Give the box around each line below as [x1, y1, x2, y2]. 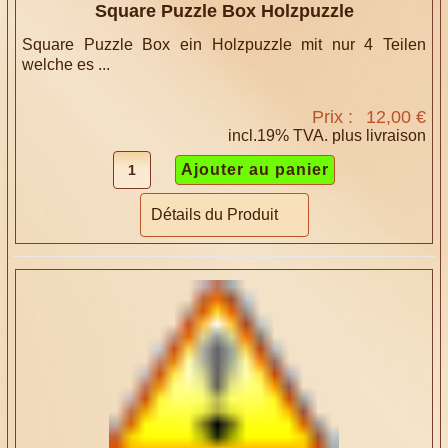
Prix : [311, 107, 358, 128]
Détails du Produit [150, 206, 278, 224]
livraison [365, 127, 426, 145]
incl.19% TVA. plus [227, 127, 366, 145]
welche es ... [22, 56, 111, 74]
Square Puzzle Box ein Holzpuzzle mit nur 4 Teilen [22, 36, 426, 54]
